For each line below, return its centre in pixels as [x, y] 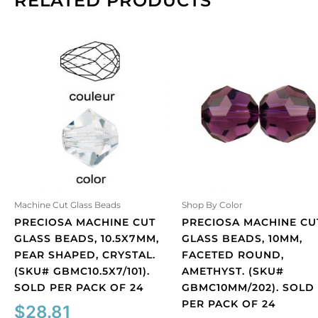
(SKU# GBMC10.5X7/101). [82, 271]
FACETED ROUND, [233, 254]
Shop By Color [212, 204]
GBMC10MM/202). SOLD [248, 287]
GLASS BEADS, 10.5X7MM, [87, 238]
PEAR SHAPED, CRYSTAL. [85, 254]
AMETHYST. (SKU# [233, 271]
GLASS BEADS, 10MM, [242, 238]
